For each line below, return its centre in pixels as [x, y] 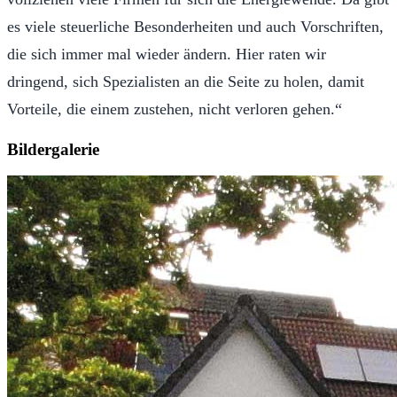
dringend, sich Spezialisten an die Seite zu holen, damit [186, 81]
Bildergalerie [53, 149]
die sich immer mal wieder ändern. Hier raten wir [167, 54]
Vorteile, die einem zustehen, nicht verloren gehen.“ [175, 109]
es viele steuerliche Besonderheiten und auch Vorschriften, [195, 26]
